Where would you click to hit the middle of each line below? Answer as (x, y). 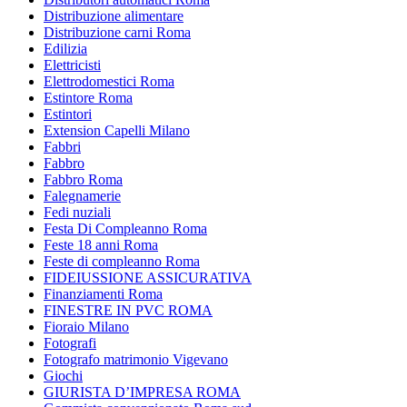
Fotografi (70, 342)
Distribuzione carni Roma (117, 32)
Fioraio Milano (86, 326)
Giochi (63, 375)
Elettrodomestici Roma (109, 81)
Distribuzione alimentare (114, 15)
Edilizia (65, 48)
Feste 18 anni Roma (101, 244)
